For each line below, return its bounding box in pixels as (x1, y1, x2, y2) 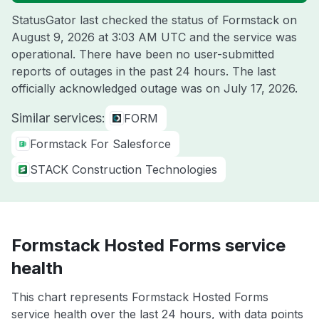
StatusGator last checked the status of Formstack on (11, 13, 297, 27)
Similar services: (11, 110, 105, 125)
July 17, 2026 (224, 81, 295, 95)
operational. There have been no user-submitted (11, 47, 274, 61)
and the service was (186, 30, 297, 44)
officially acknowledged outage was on (11, 81, 224, 95)
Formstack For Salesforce (30, 137, 171, 151)
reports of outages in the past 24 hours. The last (11, 64, 276, 78)
